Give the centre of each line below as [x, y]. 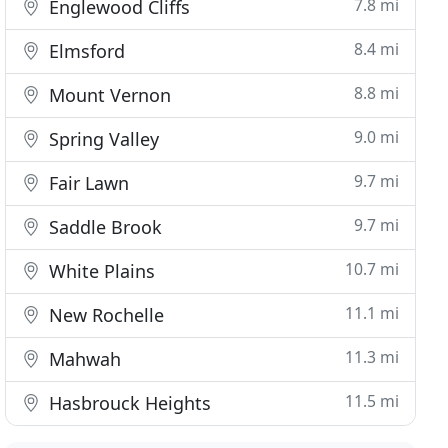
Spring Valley [102, 139]
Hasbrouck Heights [128, 403]
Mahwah [83, 359]
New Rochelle [104, 315]
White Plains [100, 271]
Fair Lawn [87, 183]
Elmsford [85, 51]
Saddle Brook [103, 227]
